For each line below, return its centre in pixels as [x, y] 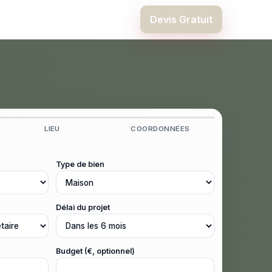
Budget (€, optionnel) [95, 251]
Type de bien [80, 165]
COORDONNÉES [160, 129]
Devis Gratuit [181, 19]
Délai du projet [83, 208]
